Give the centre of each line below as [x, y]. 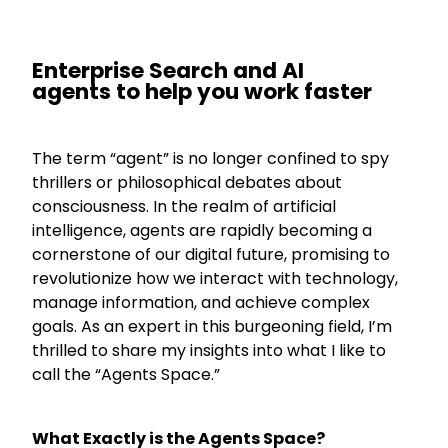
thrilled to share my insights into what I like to [209, 350]
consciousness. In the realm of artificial [184, 206]
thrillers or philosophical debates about [187, 182]
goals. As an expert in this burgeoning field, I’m [212, 326]
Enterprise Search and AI [168, 70]
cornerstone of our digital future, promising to [211, 254]
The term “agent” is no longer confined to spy [211, 158]
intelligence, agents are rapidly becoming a [202, 230]
